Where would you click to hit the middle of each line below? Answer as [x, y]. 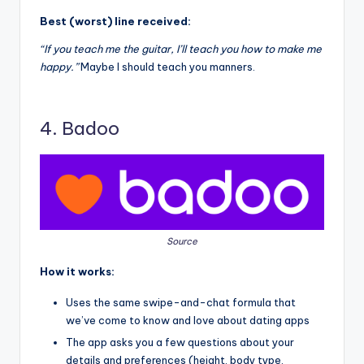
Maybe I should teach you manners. [168, 66]
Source [182, 241]
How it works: [77, 271]
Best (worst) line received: [115, 21]
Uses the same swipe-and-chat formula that [181, 302]
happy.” [60, 66]
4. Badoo [80, 128]
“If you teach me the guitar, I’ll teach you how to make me [181, 48]
